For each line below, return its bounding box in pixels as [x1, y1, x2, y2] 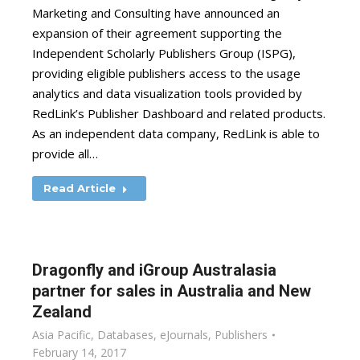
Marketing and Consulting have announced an [32, 5, 280, 21]
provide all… [32, 145, 98, 162]
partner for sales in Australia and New [32, 281, 311, 301]
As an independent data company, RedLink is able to [32, 125, 320, 141]
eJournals [160, 327, 208, 342]
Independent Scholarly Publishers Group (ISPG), [32, 45, 296, 61]
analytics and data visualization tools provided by [32, 85, 302, 101]
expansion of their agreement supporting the [32, 25, 282, 41]
